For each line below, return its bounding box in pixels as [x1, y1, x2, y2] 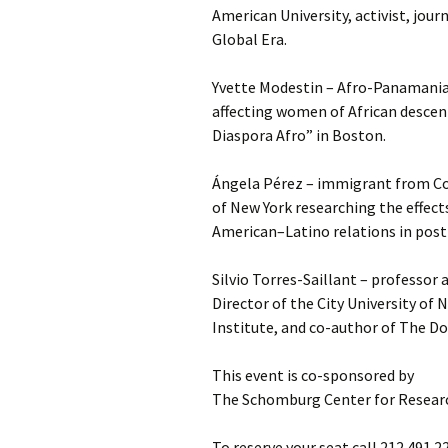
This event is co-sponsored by [212, 365, 414, 385]
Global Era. [212, 29, 287, 49]
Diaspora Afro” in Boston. [212, 125, 386, 145]
